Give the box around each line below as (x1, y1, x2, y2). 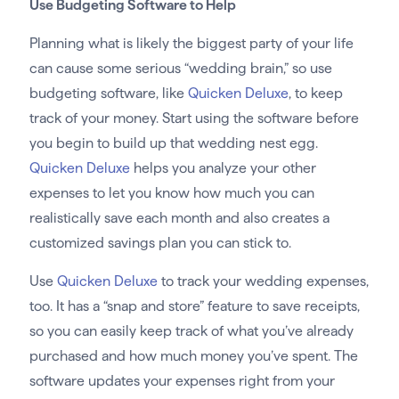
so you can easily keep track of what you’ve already (28, 322, 354, 338)
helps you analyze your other (129, 159, 316, 175)
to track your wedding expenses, (157, 273, 369, 289)
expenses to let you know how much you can (28, 184, 314, 200)
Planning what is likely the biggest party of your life (28, 35, 354, 51)
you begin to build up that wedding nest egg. (28, 134, 318, 151)
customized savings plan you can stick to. (28, 234, 291, 250)
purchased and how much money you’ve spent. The (28, 347, 358, 363)
